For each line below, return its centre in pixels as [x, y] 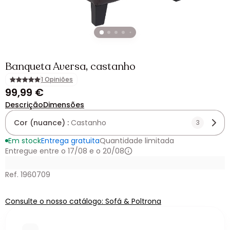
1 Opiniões [57, 79]
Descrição [24, 105]
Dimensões [64, 105]
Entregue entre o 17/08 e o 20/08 [65, 151]
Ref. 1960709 [28, 175]
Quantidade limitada [137, 141]
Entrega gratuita [70, 141]
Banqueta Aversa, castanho [70, 66]
